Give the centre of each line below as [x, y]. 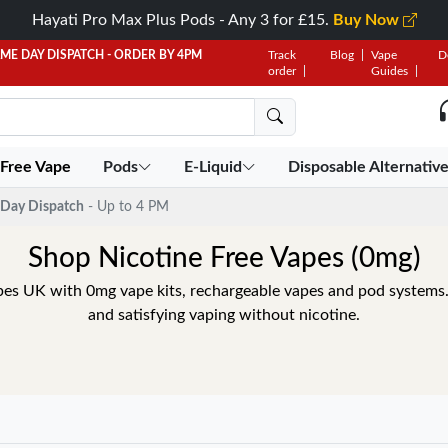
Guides [389, 71]
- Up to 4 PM [128, 206]
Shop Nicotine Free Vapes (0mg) [224, 258]
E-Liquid [213, 167]
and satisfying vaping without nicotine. [224, 315]
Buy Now [367, 20]
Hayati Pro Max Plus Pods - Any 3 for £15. [182, 20]
